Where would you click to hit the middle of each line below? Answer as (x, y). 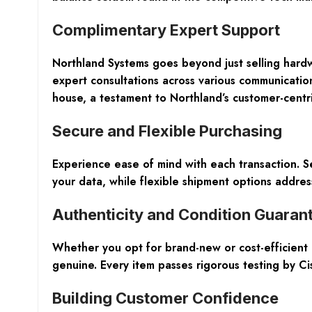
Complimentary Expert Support (166, 30)
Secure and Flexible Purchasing (167, 131)
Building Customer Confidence (165, 298)
